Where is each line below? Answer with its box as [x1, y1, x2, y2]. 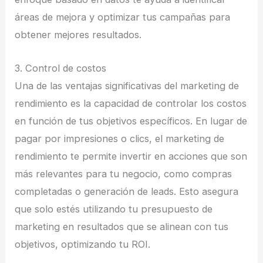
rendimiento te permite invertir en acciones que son [15, 150, 248, 162]
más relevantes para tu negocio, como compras [15, 167, 232, 180]
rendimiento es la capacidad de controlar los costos [15, 97, 247, 109]
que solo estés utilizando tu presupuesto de [15, 203, 213, 215]
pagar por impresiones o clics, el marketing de [15, 132, 225, 144]
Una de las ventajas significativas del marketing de [15, 79, 240, 92]
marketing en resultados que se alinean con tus [15, 220, 229, 232]
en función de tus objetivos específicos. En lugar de [15, 114, 248, 127]
